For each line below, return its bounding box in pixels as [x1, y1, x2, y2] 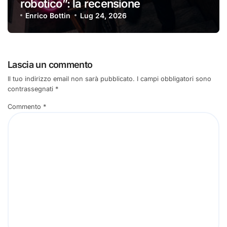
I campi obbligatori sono [137, 75, 211, 83]
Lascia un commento [8, 59, 93, 70]
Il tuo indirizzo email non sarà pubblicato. [8, 75, 135, 83]
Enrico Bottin [25, 11, 71, 20]
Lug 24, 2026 [80, 11, 127, 20]
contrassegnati [8, 85, 55, 93]
